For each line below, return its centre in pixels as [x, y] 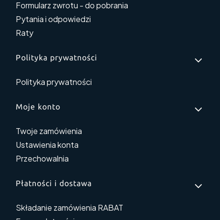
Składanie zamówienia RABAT [69, 208]
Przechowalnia [42, 159]
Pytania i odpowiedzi [53, 19]
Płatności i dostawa [54, 183]
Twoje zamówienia [49, 131]
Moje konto [38, 107]
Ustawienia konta [47, 145]
